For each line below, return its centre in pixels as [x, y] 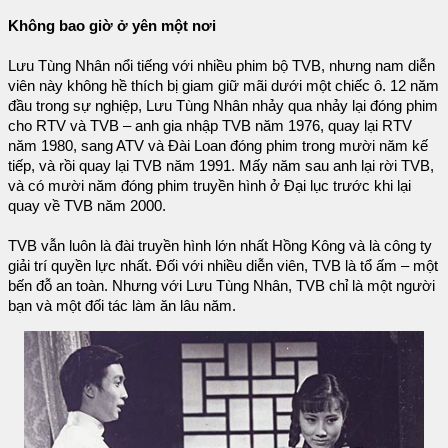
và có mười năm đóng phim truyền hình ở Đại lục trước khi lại [209, 185]
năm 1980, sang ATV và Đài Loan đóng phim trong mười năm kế [218, 145]
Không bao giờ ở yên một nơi [112, 25]
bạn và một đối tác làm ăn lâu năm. [122, 305]
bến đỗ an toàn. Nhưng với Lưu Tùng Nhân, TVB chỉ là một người [221, 285]
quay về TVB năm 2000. [87, 205]
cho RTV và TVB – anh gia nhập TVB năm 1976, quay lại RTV [210, 125]
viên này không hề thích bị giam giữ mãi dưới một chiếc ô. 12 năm [223, 85]
